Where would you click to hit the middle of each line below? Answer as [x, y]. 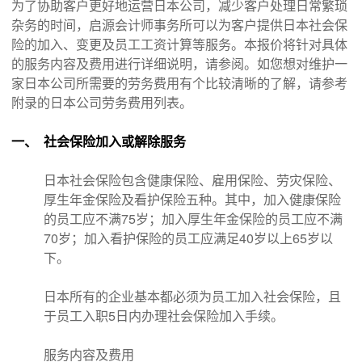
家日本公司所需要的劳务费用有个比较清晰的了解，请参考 [179, 83]
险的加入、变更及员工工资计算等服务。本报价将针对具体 [179, 44]
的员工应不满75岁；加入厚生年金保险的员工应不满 [193, 219]
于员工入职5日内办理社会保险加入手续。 [164, 316]
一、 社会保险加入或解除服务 [99, 141]
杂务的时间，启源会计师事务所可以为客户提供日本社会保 [179, 25]
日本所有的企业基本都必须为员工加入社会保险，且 [192, 297]
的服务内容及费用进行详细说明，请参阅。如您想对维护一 [179, 64]
